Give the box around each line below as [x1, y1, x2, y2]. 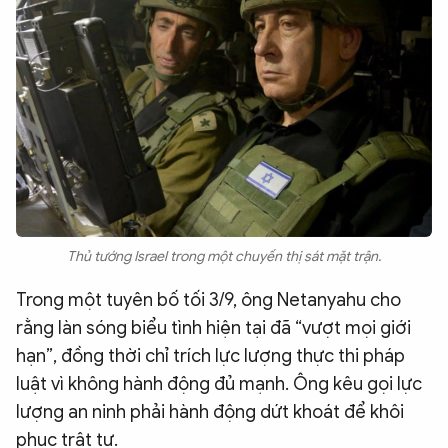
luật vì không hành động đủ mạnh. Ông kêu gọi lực [16, 372, 422, 395]
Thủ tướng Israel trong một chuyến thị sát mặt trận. [67, 247, 381, 265]
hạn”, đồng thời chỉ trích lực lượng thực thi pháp [16, 344, 405, 367]
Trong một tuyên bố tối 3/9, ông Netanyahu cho [16, 288, 401, 311]
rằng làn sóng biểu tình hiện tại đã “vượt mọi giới [16, 316, 411, 339]
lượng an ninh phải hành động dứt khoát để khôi [16, 400, 404, 423]
